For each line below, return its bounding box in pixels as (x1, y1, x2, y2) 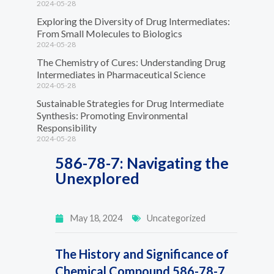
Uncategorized (147, 212, 206, 223)
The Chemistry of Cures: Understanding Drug (37, 56, 226, 68)
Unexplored (55, 168, 139, 187)
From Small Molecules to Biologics (37, 27, 182, 39)
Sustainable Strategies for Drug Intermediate (37, 97, 224, 109)
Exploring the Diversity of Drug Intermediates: (37, 15, 230, 27)
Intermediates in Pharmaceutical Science (37, 68, 206, 80)
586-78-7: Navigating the (55, 153, 229, 172)
